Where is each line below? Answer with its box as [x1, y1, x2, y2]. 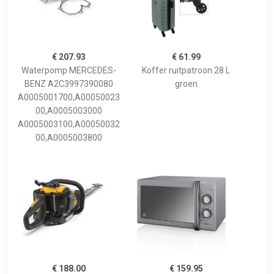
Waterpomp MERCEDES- [21, 65, 116, 76]
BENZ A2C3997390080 [24, 79, 113, 89]
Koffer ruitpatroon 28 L [142, 65, 230, 76]
